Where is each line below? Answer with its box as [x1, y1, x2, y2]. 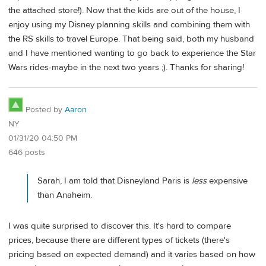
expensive [207, 175, 248, 186]
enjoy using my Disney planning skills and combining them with [8, 18, 250, 30]
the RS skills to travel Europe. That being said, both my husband [8, 33, 254, 45]
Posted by [23, 104, 65, 115]
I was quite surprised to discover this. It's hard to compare [8, 220, 231, 232]
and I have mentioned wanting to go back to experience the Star [8, 47, 256, 59]
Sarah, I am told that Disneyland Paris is [37, 175, 192, 186]
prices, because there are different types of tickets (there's [8, 235, 230, 246]
